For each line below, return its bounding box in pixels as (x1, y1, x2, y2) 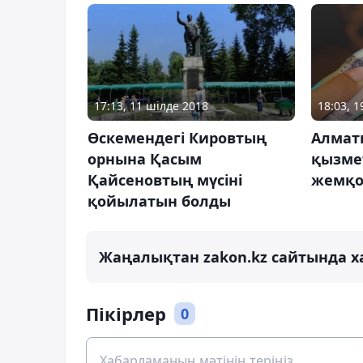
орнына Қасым (88, 149, 202, 169)
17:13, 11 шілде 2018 (94, 98, 208, 114)
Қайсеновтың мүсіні (88, 170, 242, 190)
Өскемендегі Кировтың (88, 128, 267, 148)
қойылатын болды (88, 191, 231, 211)
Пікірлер (86, 301, 166, 327)
